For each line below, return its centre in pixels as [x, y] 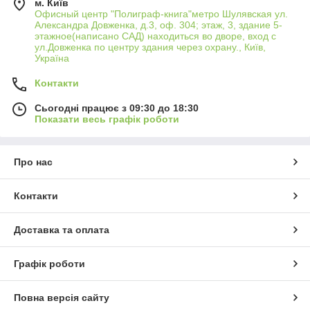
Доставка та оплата [62, 230]
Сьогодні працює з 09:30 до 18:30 [117, 108]
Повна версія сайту [62, 298]
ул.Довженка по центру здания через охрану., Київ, [150, 47]
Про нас [33, 162]
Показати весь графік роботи [107, 119]
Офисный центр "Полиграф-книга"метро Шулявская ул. [161, 14]
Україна [52, 58]
